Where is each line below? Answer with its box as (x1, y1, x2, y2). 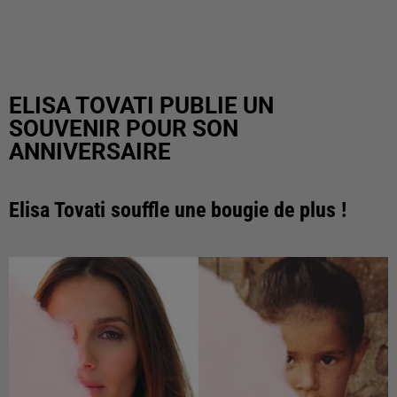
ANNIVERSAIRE (9, 138, 171, 165)
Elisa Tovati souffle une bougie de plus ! (9, 198, 346, 222)
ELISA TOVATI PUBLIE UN (9, 92, 274, 119)
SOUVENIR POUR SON (9, 115, 238, 142)
